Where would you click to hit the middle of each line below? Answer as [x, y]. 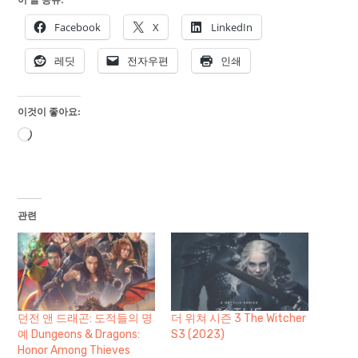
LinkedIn [232, 27]
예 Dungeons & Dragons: [79, 334]
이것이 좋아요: [50, 111]
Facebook [78, 27]
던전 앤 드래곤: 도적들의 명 [86, 318]
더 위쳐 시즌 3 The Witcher [239, 318]
